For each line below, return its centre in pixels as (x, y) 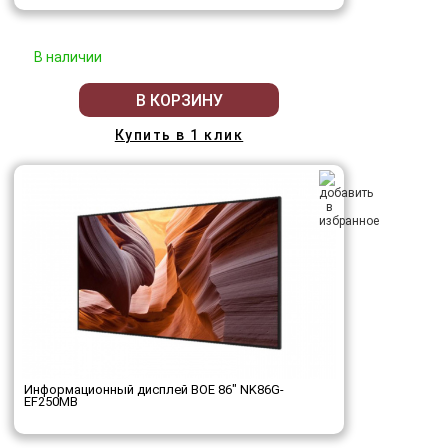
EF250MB (51, 402)
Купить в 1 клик (179, 135)
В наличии (68, 57)
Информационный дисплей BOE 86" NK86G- (154, 390)
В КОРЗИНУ (179, 100)
